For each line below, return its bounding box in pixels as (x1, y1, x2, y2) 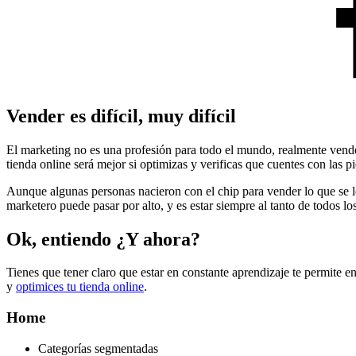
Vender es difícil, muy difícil (6, 105, 236, 126)
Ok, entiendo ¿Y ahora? (6, 228, 200, 250)
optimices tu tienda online (16, 280, 144, 294)
